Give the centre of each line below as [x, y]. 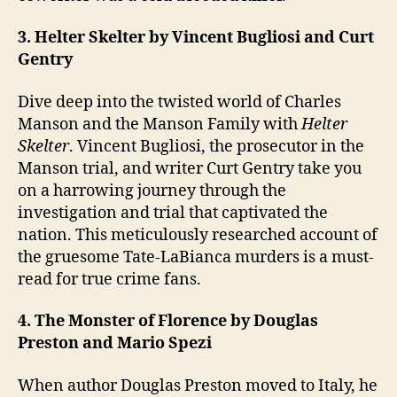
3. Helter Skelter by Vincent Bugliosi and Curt [196, 38]
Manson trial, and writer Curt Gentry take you [190, 168]
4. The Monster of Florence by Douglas [168, 321]
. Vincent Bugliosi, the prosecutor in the [217, 146]
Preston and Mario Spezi [115, 343]
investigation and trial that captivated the [173, 213]
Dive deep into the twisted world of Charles [179, 102]
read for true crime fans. [109, 279]
